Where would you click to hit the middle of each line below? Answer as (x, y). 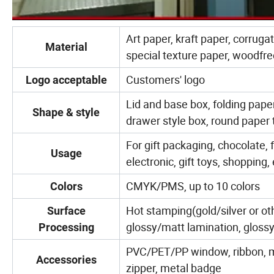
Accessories (66, 259)
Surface (66, 210)
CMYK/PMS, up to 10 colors (193, 186)
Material (66, 46)
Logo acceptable (66, 80)
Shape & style (66, 112)
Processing (66, 227)
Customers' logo (165, 79)
